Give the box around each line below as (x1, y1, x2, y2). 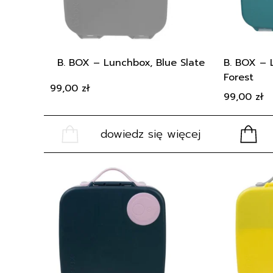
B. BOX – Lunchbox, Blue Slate (57, 55, 205, 70)
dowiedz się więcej (101, 126, 200, 143)
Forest (224, 70, 253, 85)
